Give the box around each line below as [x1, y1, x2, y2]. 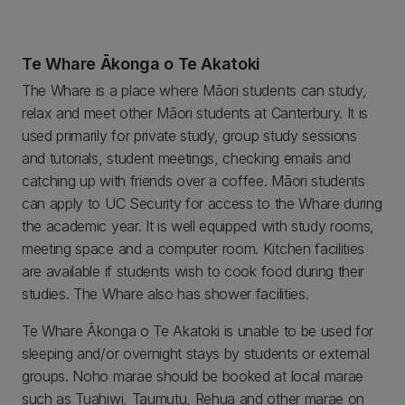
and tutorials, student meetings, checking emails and [22, 149, 351, 167]
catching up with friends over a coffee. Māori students [22, 172, 365, 190]
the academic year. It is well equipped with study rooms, [22, 217, 375, 235]
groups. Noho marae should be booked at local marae [22, 367, 363, 385]
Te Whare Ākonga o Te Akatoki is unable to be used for [22, 322, 374, 340]
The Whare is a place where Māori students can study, [22, 81, 367, 99]
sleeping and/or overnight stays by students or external [22, 344, 370, 363]
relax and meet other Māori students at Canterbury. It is [22, 104, 369, 122]
